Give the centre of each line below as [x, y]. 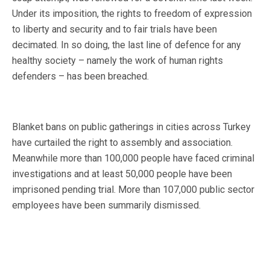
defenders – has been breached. [80, 77]
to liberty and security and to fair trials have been [115, 30]
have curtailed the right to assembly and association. [122, 143]
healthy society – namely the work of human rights [118, 61]
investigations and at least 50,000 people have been [122, 174]
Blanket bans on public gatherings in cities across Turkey [131, 127]
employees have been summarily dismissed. [106, 206]
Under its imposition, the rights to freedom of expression [132, 14]
